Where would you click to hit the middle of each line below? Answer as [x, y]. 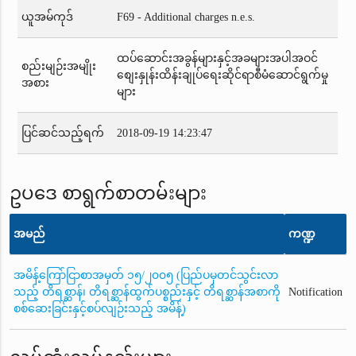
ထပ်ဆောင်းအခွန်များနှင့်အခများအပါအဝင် [218, 58]
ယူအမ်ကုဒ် [48, 17]
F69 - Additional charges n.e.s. [186, 17]
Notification [315, 292]
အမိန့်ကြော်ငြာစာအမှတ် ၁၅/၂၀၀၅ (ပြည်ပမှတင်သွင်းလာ [145, 275]
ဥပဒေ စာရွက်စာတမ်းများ [108, 193]
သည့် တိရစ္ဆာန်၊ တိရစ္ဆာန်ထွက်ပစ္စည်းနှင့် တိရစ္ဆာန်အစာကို [147, 292]
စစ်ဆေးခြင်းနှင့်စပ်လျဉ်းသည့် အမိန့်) [99, 308]
